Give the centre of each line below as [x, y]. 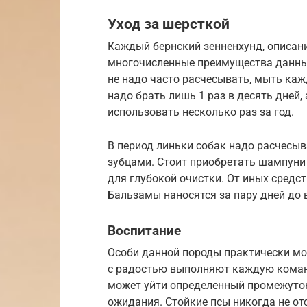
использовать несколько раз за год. [201, 112]
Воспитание [144, 230]
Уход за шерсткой [169, 24]
